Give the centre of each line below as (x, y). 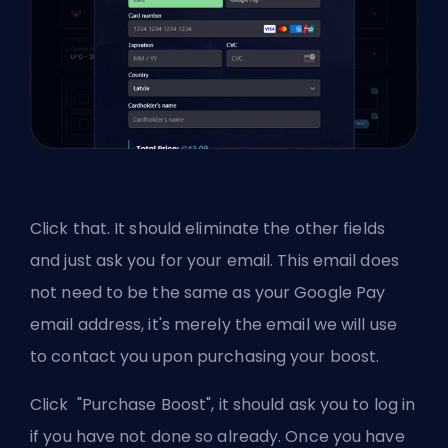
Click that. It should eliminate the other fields (207, 229)
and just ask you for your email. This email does (214, 261)
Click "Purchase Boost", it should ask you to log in (223, 405)
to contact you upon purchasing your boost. (205, 357)
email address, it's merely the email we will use (213, 325)
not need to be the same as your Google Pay (208, 293)
